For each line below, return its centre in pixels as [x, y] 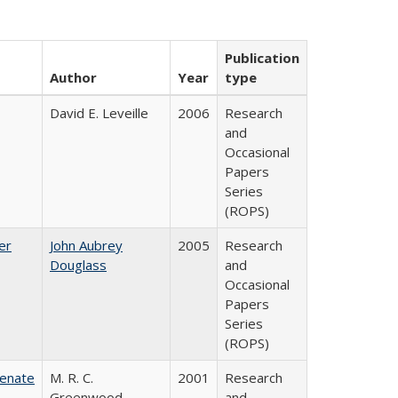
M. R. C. [72, 378]
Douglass [78, 265]
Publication [262, 58]
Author [73, 77]
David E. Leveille [99, 113]
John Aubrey [86, 245]
